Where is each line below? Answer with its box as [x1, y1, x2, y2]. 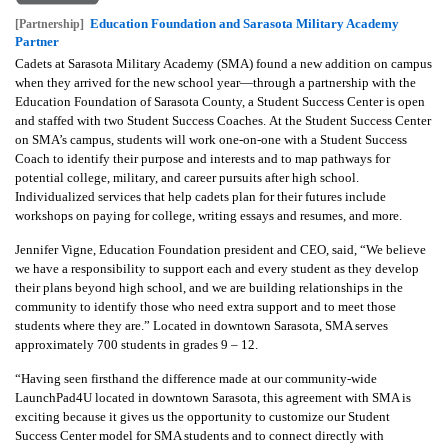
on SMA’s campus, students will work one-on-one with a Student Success [15, 131, 407, 147]
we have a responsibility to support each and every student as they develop [15, 260, 419, 276]
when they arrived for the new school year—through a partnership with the [15, 74, 416, 90]
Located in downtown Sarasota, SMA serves [153, 317, 388, 333]
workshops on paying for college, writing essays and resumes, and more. [15, 207, 405, 223]
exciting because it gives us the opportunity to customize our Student [15, 408, 390, 424]
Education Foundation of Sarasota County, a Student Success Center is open [15, 93, 425, 109]
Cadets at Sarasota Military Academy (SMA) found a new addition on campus [15, 55, 432, 71]
